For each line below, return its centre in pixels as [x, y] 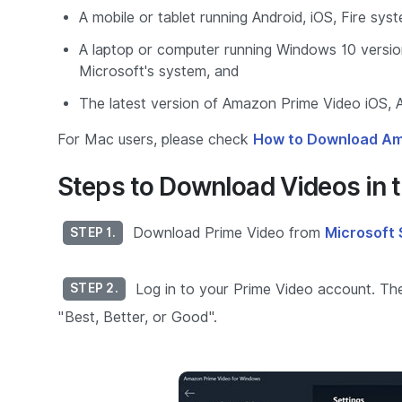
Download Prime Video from [226, 232]
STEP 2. [94, 288]
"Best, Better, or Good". [137, 318]
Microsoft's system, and [159, 71]
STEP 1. [93, 232]
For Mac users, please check [155, 140]
